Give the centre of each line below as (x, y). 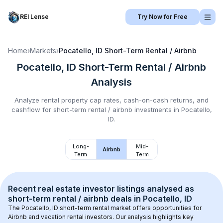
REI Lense (34, 17)
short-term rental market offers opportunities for (131, 208)
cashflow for (32, 110)
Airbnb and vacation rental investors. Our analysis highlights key (102, 217)
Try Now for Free (163, 17)
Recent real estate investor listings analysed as (102, 189)
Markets (43, 51)
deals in (126, 199)
